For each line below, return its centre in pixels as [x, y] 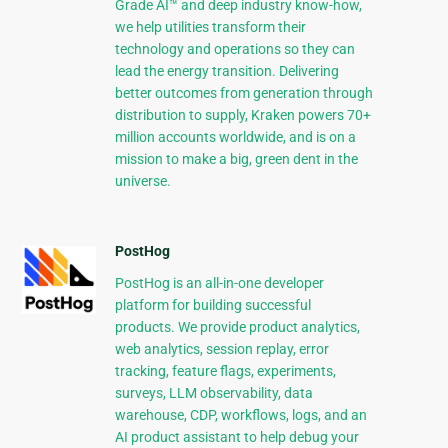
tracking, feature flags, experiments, [225, 371]
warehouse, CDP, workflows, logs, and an [240, 415]
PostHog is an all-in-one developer [219, 283]
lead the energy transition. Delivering [226, 71]
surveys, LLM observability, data [213, 393]
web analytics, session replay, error [221, 349]
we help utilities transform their [210, 27]
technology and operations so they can [234, 49]
